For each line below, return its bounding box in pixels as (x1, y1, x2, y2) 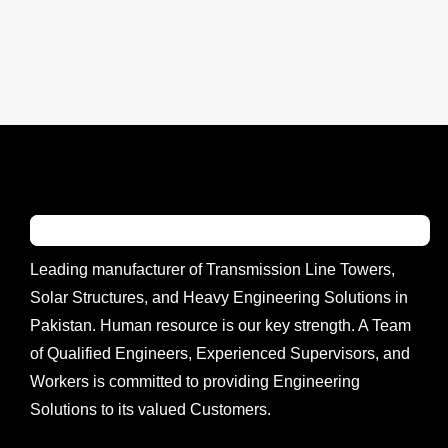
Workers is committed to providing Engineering (30, 373, 360, 391)
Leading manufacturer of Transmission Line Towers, (30, 261, 395, 279)
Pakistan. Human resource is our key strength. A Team (30, 317, 411, 335)
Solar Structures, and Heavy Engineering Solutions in (30, 289, 408, 307)
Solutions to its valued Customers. (30, 401, 271, 419)
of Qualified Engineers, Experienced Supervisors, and (30, 345, 410, 363)
